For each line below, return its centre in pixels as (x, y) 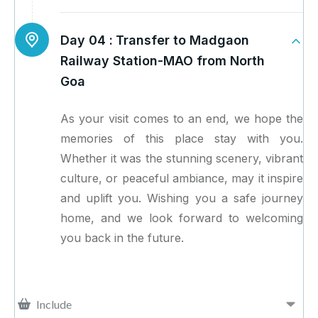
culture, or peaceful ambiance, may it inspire (182, 179)
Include (54, 304)
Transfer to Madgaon (182, 40)
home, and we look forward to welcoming (182, 218)
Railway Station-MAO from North (163, 61)
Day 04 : (87, 40)
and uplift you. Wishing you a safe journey (182, 198)
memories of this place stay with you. (182, 139)
